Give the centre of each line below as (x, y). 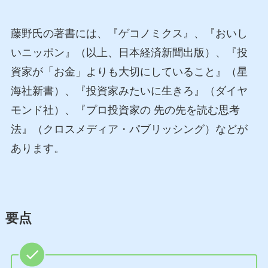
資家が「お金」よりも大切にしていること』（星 (129, 71)
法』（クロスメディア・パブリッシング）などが (129, 129)
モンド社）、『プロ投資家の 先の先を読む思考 (125, 110)
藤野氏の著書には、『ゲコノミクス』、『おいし (129, 33)
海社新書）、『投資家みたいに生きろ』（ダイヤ (129, 91)
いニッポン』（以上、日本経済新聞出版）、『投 (129, 52)
